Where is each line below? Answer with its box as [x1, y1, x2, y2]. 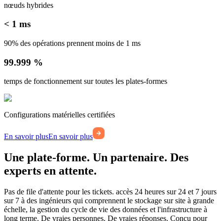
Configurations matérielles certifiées [4, 110, 115, 119]
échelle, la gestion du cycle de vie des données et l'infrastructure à [4, 205, 207, 214]
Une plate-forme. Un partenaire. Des [4, 151, 188, 164]
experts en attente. [4, 164, 97, 178]
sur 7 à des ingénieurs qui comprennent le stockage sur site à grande [4, 196, 214, 205]
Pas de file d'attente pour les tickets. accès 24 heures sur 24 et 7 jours [4, 187, 217, 196]
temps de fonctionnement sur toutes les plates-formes [4, 77, 167, 86]
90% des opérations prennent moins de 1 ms [4, 39, 141, 48]
